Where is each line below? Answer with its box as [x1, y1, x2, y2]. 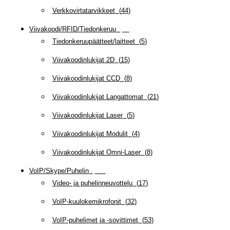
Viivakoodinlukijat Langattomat [52, 92, 143, 101]
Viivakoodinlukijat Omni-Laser [52, 148, 141, 156]
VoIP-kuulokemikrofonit [52, 197, 121, 205]
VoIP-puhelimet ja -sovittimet [52, 216, 138, 224]
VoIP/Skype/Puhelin [29, 166, 89, 175]
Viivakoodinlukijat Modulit [52, 129, 128, 138]
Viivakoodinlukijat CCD [52, 74, 120, 82]
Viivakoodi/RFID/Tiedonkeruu [29, 25, 116, 33]
